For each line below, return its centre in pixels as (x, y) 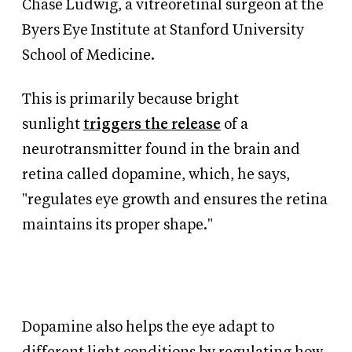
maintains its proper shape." (117, 225)
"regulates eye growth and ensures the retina (175, 200)
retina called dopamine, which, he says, (156, 175)
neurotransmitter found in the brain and (161, 150)
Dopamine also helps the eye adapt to (148, 328)
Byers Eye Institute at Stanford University (163, 31)
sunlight (51, 125)
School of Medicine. (88, 56)
